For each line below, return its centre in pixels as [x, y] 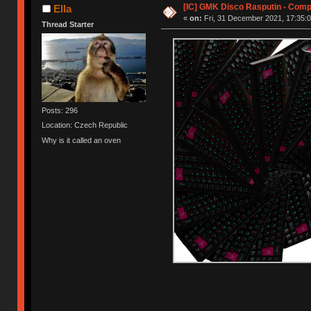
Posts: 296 [60, 111]
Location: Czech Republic [85, 125]
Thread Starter [68, 24]
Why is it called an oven [82, 140]
